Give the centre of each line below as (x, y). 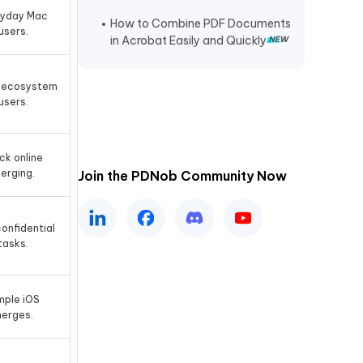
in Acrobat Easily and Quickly (188, 41)
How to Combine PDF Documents (201, 24)
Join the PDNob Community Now (182, 176)
